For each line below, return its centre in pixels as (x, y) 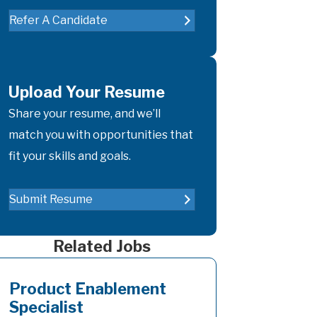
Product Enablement (88, 288)
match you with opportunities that (101, 134)
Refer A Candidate (58, 20)
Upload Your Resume (87, 92)
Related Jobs (102, 246)
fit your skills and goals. (70, 156)
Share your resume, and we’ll (85, 113)
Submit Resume (51, 199)
